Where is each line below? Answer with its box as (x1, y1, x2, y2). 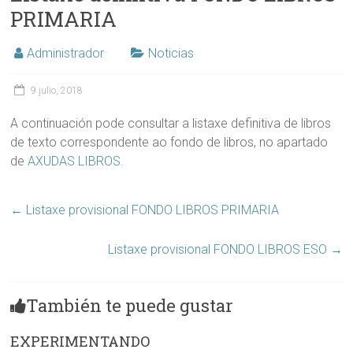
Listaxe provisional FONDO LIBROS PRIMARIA (23, 203, 280, 218)
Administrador (27, 46, 105, 61)
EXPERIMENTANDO (10, 332, 150, 351)
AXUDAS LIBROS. (28, 154, 124, 169)
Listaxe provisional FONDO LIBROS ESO (107, 242, 330, 258)
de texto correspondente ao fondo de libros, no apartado (10, 135, 329, 150)
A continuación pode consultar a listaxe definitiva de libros (10, 116, 332, 132)
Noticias (148, 46, 195, 61)
